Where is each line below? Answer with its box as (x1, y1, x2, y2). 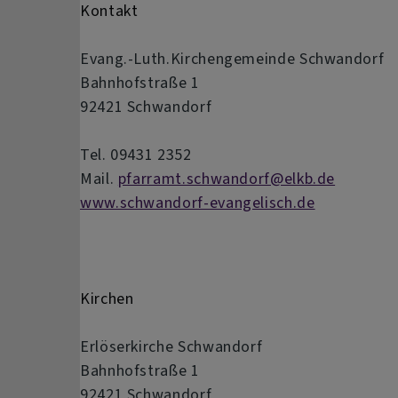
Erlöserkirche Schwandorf (80, 335, 263, 357)
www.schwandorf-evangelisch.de (80, 191, 315, 213)
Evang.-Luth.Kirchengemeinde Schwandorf (80, 47, 385, 69)
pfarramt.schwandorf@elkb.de (117, 167, 336, 189)
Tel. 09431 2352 (80, 143, 192, 165)
